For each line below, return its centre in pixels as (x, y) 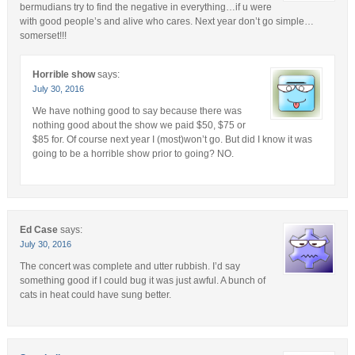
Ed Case (38, 230)
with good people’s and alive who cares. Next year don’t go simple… (166, 22)
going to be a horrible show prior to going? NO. (133, 154)
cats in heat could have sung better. (95, 295)
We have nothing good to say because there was (137, 111)
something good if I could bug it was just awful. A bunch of (142, 281)
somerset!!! (43, 36)
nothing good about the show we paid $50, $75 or (139, 126)
